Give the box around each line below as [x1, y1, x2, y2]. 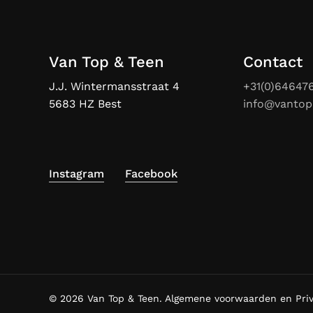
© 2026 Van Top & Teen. [49, 293, 165, 305]
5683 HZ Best [49, 97, 122, 111]
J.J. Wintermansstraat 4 [49, 80, 180, 94]
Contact [242, 53, 303, 71]
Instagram [49, 166, 104, 180]
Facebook [125, 166, 177, 180]
